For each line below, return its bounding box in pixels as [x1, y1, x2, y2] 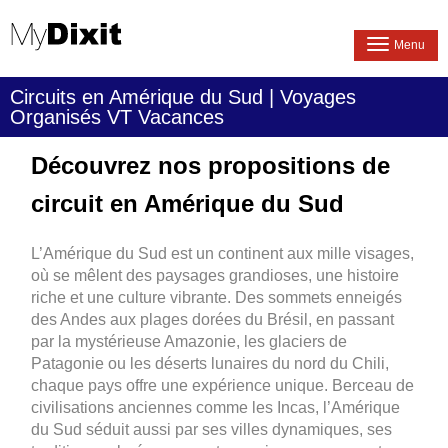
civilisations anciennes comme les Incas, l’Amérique [31, 399, 401, 416]
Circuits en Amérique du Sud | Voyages [10, 86, 356, 108]
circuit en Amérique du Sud [31, 190, 345, 217]
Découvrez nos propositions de [31, 152, 391, 179]
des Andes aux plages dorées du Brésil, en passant [31, 311, 395, 328]
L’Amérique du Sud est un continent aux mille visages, [31, 245, 415, 262]
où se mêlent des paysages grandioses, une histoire [31, 267, 400, 284]
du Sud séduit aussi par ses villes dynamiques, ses [31, 421, 393, 438]
